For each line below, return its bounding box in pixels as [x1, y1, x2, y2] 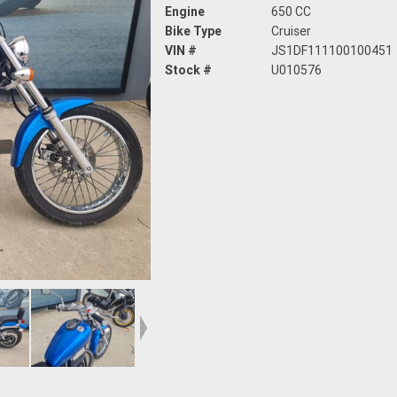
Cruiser [271, 23, 312, 40]
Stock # [165, 62, 212, 79]
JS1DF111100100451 [271, 43, 393, 59]
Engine [165, 4, 205, 20]
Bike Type [165, 23, 222, 40]
